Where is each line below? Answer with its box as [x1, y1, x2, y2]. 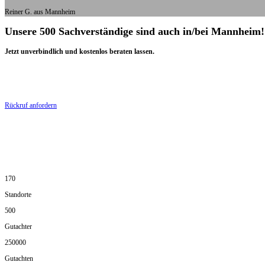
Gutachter [5, 222, 32, 231]
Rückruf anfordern [5, 101, 57, 110]
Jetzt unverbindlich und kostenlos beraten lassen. [5, 47, 154, 56]
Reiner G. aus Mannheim [5, 8, 75, 17]
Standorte [5, 190, 31, 199]
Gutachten [5, 254, 33, 263]
